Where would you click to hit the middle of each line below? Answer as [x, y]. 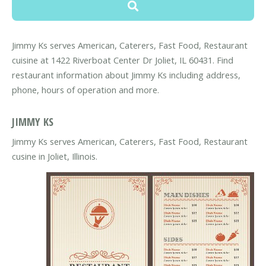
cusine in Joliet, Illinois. [55, 156]
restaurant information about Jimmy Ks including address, [126, 75]
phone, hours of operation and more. [85, 90]
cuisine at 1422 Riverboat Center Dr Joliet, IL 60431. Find [123, 60]
